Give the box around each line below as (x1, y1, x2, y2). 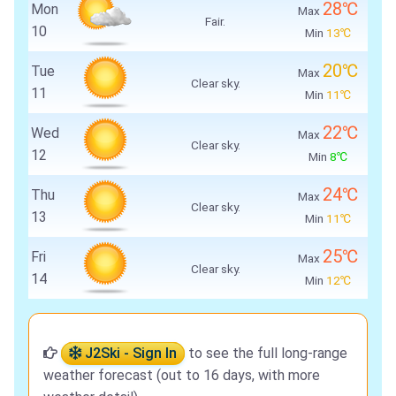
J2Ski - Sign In (81, 345, 177, 362)
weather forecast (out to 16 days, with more (43, 367, 320, 385)
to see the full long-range (185, 345, 347, 362)
